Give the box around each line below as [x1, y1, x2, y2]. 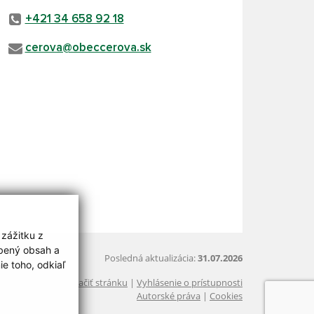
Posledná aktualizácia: [104, 252, 198, 264]
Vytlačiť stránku [62, 276, 128, 289]
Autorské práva [137, 289, 200, 302]
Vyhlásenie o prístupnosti [137, 276, 243, 289]
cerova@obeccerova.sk [25, 42, 151, 54]
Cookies [210, 289, 243, 302]
